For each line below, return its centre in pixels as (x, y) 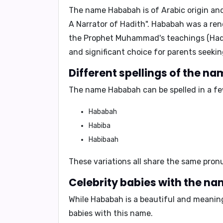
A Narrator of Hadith (107, 24)
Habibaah (104, 140)
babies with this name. (111, 213)
